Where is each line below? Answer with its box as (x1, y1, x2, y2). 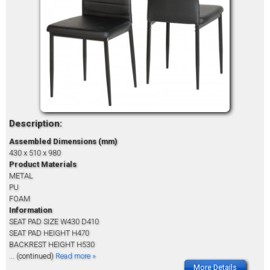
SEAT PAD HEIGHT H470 (9, 228, 89, 238)
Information (9, 206, 52, 215)
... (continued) (9, 251, 55, 261)
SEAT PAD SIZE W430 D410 (9, 217, 99, 227)
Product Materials (9, 160, 77, 169)
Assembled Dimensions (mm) (9, 137, 118, 146)
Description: (9, 118, 62, 129)
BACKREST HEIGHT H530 (9, 240, 95, 250)
